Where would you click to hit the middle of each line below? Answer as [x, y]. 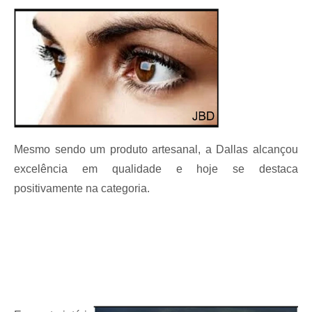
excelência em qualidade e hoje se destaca [156, 169]
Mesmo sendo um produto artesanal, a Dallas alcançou [156, 149]
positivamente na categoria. [82, 188]
